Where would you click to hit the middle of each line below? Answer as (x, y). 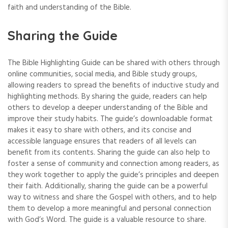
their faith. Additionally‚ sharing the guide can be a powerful (108, 187)
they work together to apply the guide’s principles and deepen (113, 175)
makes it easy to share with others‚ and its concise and (99, 131)
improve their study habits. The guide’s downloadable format (110, 119)
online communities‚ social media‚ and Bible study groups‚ (102, 75)
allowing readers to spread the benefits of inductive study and (113, 86)
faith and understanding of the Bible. (69, 8)
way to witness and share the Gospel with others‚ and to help (112, 198)
